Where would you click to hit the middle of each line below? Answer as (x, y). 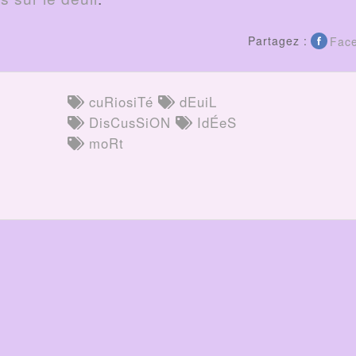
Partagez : (278, 41)
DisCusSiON (128, 122)
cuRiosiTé (119, 101)
